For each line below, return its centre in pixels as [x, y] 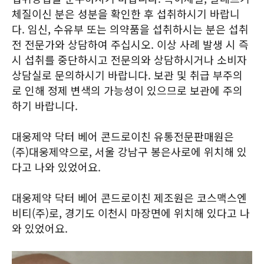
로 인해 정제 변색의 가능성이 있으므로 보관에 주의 [127, 90]
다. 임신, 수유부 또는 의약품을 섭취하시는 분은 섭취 [130, 29]
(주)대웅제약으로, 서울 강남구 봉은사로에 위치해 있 [129, 151]
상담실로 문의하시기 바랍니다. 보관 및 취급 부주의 [127, 75]
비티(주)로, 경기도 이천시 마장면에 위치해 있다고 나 [131, 213]
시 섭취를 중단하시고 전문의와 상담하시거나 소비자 [129, 60]
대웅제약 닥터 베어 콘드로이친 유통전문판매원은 [123, 136]
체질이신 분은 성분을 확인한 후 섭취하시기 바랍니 [126, 14]
